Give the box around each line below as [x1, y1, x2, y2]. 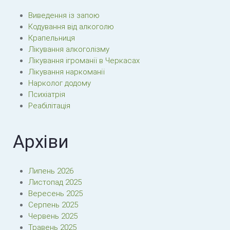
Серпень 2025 [28, 200, 78, 209]
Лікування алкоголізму [28, 45, 109, 54]
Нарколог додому [28, 79, 91, 88]
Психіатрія [28, 90, 65, 99]
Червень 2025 [28, 212, 78, 221]
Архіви [13, 131, 69, 152]
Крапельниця [28, 33, 75, 43]
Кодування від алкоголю [28, 22, 114, 31]
